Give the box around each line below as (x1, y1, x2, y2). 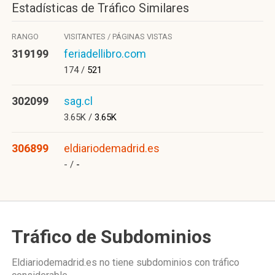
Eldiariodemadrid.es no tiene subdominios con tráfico (12, 257, 239, 268)
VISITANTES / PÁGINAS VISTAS (64, 32, 172, 41)
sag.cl (64, 95, 93, 107)
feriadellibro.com (64, 47, 146, 60)
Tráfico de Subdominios (12, 226, 211, 247)
